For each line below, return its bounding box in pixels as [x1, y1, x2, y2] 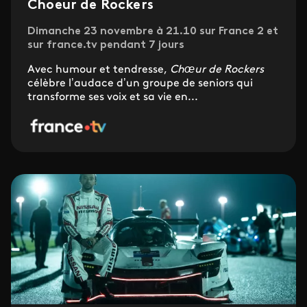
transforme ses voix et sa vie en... [27, 92, 198, 103]
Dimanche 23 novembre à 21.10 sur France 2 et [27, 26, 278, 38]
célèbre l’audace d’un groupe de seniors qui [27, 78, 253, 90]
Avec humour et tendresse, [27, 64, 170, 76]
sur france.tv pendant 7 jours [27, 40, 184, 51]
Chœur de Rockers [170, 64, 264, 76]
